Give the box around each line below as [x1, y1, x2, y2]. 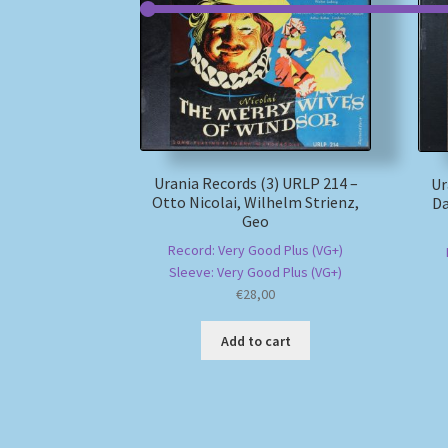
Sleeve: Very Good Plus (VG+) [169, 263, 343, 282]
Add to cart [220, 331, 291, 350]
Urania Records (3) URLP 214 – [153, 172, 358, 193]
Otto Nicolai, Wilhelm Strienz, [152, 191, 360, 212]
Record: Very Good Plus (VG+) [168, 241, 344, 260]
